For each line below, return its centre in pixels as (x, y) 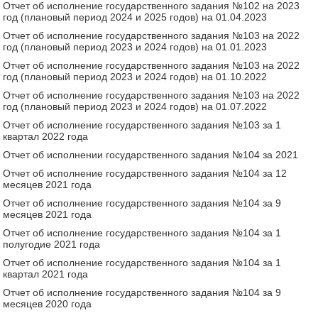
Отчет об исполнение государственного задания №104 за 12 (145, 173)
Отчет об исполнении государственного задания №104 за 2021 (151, 154)
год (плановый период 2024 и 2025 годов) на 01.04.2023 (135, 17)
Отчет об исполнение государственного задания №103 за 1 (142, 125)
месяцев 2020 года (48, 303)
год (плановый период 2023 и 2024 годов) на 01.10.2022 (135, 76)
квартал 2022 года (46, 136)
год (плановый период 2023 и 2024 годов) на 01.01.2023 (135, 46)
